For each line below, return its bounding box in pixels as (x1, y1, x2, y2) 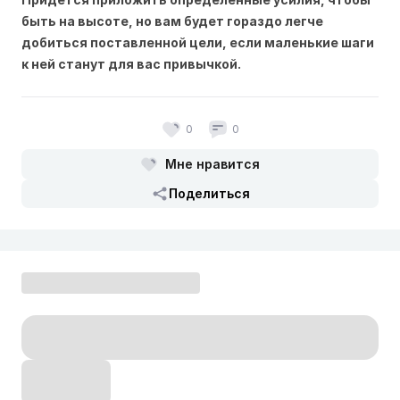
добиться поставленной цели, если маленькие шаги (21, 34, 374, 50)
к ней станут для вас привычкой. (21, 55, 244, 71)
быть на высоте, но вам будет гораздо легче (21, 12, 323, 29)
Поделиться (168, 185, 250, 201)
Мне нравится (165, 155, 260, 171)
